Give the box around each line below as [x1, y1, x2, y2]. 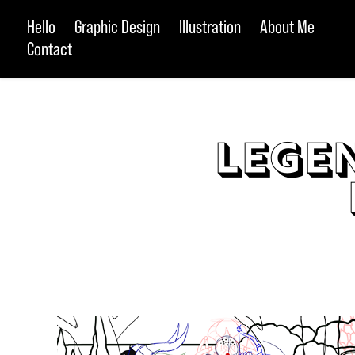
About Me [259, 16, 315, 37]
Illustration [178, 16, 241, 37]
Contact [26, 38, 72, 59]
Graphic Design [74, 16, 160, 37]
